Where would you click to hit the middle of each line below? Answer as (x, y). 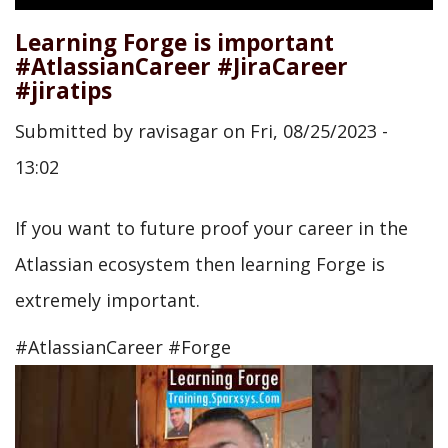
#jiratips (63, 90)
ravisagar (178, 131)
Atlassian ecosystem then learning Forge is (200, 264)
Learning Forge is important (174, 42)
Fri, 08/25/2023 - (319, 131)
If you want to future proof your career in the (211, 228)
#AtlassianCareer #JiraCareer (181, 66)
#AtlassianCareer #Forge (123, 346)
